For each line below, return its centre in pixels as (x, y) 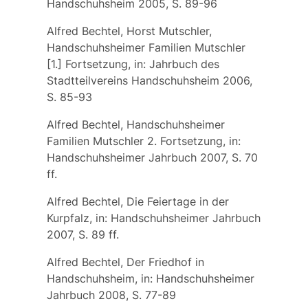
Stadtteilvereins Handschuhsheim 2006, (149, 80)
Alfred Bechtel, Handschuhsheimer (135, 124)
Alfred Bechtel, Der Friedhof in (125, 262)
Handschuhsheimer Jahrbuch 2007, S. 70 (152, 157)
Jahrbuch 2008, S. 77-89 (111, 295)
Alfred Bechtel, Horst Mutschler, (129, 31)
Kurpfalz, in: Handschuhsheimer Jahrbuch (153, 218)
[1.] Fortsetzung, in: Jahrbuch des (133, 64)
